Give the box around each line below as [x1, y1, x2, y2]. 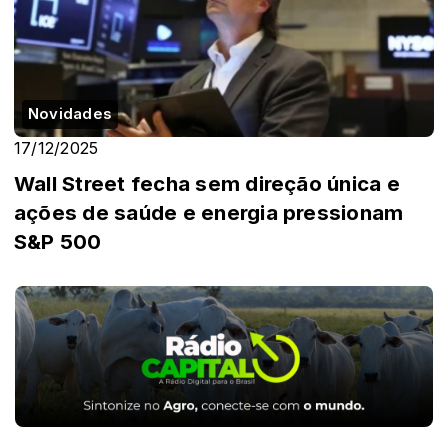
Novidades [28, 105, 113, 124]
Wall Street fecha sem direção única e [14, 171, 400, 197]
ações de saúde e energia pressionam [14, 200, 404, 226]
